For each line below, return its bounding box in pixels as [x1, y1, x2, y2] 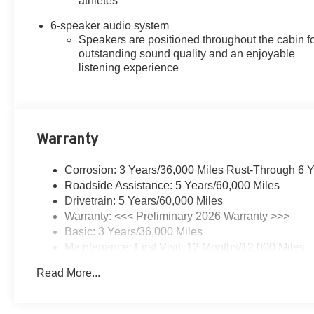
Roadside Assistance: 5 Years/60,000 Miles [64, 179, 280, 191]
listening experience [78, 61, 179, 74]
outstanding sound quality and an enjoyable [78, 47, 296, 60]
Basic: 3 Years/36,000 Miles [64, 225, 203, 238]
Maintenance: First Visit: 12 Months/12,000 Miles [64, 240, 306, 253]
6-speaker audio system [50, 19, 170, 32]
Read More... [36, 266, 101, 279]
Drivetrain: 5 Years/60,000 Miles [64, 194, 224, 207]
